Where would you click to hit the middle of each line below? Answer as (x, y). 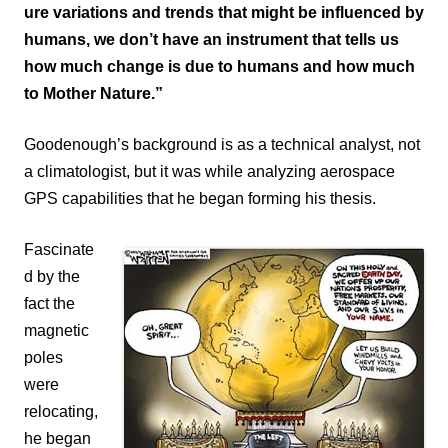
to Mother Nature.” (93, 93)
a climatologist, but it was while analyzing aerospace (209, 171)
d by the (52, 276)
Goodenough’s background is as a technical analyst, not (222, 144)
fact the (49, 303)
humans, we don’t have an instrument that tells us (211, 39)
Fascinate (59, 249)
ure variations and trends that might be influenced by (224, 12)
